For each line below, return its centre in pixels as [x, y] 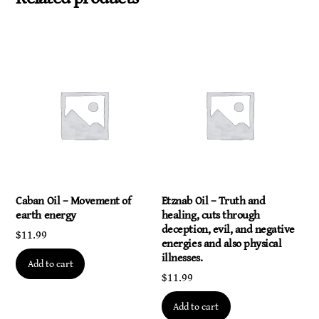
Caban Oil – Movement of [73, 201]
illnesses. [182, 258]
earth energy [46, 215]
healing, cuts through [210, 215]
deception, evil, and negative [228, 229]
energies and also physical [221, 244]
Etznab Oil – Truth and [213, 201]
